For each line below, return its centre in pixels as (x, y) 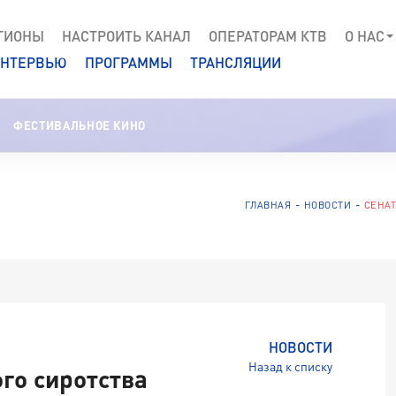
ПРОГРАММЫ (129, 62)
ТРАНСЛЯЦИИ (236, 62)
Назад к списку (290, 366)
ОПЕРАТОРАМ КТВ (268, 35)
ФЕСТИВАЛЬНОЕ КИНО (80, 126)
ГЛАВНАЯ (268, 205)
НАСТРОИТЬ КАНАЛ (126, 35)
